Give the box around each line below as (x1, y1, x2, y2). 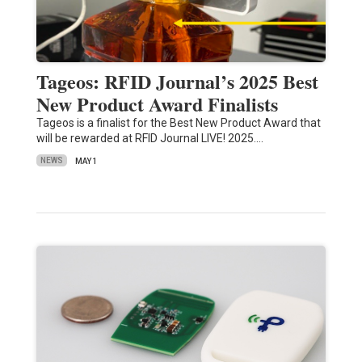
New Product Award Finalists (36, 89, 278, 118)
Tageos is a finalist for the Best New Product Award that (36, 116, 321, 129)
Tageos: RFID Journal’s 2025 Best (36, 66, 318, 95)
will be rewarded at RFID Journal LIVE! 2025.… (36, 131, 263, 145)
